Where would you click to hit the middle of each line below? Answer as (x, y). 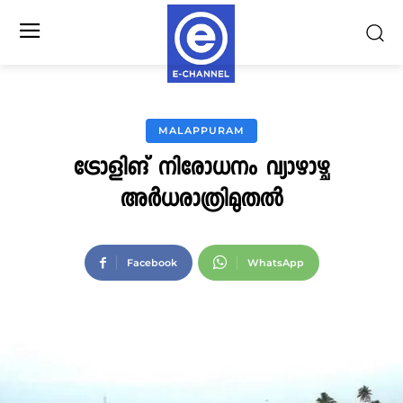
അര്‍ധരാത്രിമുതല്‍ (201, 202)
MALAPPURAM (201, 130)
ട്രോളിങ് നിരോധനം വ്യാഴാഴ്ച (201, 170)
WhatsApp (275, 263)
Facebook (152, 263)
